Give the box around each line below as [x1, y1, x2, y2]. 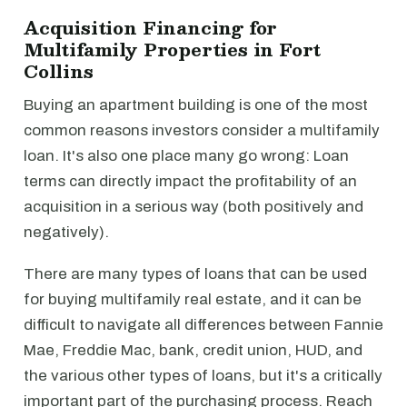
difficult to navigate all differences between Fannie [24, 316, 383, 333]
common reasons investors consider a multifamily [24, 122, 380, 139]
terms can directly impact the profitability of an [24, 173, 357, 190]
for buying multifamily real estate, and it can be [24, 291, 362, 308]
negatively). [24, 223, 109, 241]
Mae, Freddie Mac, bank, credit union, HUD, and [24, 342, 362, 359]
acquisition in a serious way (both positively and [24, 198, 363, 215]
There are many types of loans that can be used [24, 265, 367, 283]
